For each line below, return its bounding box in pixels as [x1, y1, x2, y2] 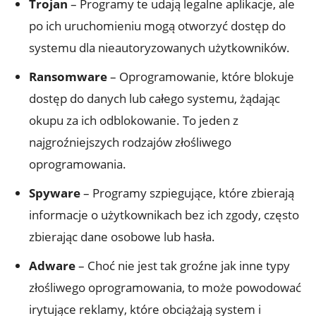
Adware [29, 257, 75, 274]
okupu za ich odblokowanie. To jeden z [29, 112, 238, 129]
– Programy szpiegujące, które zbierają [80, 185, 294, 202]
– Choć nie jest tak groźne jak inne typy [75, 257, 290, 274]
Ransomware [29, 68, 107, 85]
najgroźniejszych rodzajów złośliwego [29, 134, 231, 151]
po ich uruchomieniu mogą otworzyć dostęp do [29, 18, 286, 35]
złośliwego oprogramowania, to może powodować [29, 279, 301, 296]
